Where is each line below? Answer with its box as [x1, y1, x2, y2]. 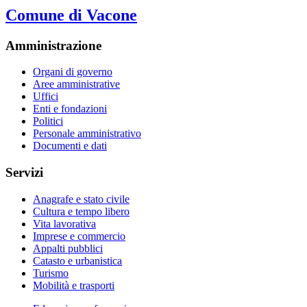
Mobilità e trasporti [33, 279, 114, 291]
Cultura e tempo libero [33, 205, 130, 217]
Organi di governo [33, 66, 112, 78]
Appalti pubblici [33, 242, 103, 254]
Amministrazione [5, 38, 101, 53]
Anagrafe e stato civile [33, 193, 130, 205]
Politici [33, 115, 63, 127]
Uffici [33, 90, 58, 103]
